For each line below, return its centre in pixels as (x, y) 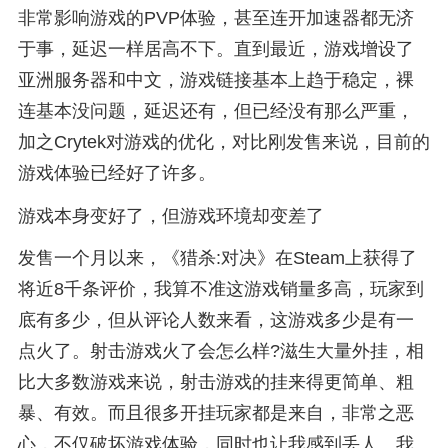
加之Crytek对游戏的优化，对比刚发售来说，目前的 (223, 141)
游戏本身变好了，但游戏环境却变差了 (170, 215)
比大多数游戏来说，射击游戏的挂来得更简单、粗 (215, 382)
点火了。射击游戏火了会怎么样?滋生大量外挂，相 (220, 351)
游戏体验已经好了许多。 (116, 172)
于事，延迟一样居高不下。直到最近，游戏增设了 (215, 48)
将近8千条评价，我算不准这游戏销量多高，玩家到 (220, 289)
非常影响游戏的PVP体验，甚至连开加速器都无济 (215, 17)
